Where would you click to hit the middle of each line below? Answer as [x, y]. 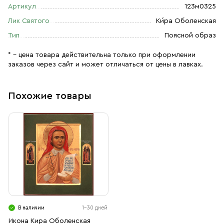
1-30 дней [95, 208]
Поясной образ [190, 35]
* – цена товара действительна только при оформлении [102, 55]
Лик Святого [29, 21]
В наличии [31, 208]
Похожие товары [50, 96]
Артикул [22, 6]
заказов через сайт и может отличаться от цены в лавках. [105, 64]
